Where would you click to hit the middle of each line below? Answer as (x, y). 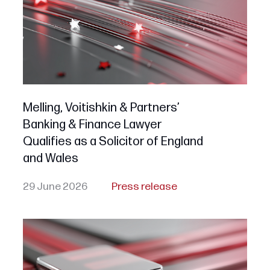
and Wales (50, 159)
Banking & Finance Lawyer (92, 125)
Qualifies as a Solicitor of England (113, 142)
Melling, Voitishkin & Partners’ (101, 108)
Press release (144, 187)
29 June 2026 (55, 187)
